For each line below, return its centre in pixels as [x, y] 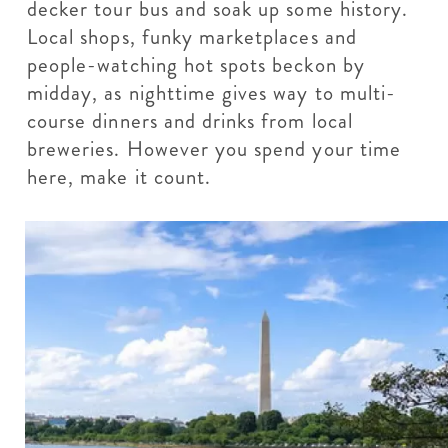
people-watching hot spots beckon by [196, 65]
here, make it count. [119, 177]
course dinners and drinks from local [190, 121]
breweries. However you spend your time [214, 149]
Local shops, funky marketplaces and [192, 37]
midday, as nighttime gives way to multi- [211, 93]
